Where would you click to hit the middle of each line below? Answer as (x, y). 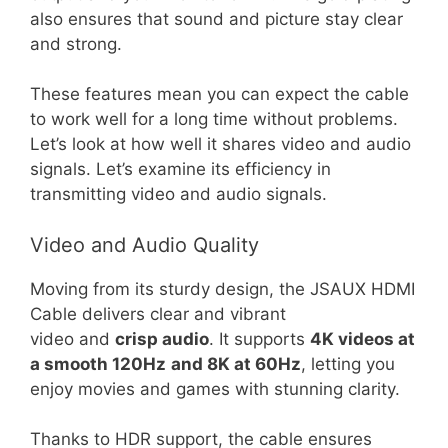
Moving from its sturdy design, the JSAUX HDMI (222, 288)
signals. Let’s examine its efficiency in (180, 169)
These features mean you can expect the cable (219, 94)
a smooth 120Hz (98, 363)
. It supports (259, 338)
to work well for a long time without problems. (214, 119)
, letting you (348, 363)
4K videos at (362, 338)
